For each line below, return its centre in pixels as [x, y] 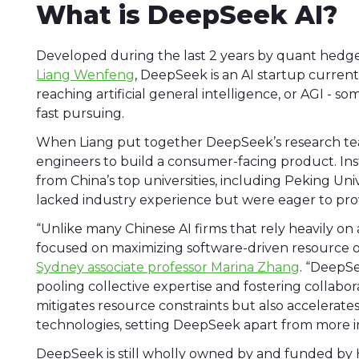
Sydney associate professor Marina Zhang [168, 268]
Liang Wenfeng [86, 75]
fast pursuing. [81, 114]
